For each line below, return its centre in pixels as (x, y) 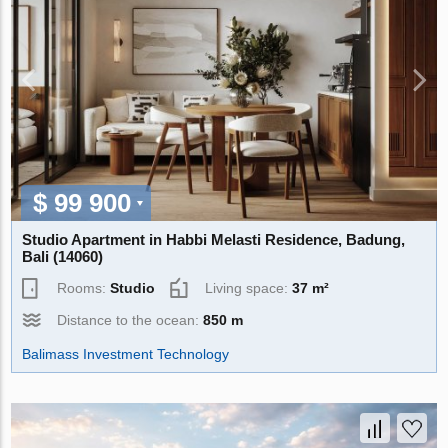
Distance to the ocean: (130, 319)
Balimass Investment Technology (126, 353)
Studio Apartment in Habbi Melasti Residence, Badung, (214, 239)
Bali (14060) (63, 256)
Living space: (249, 287)
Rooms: (84, 287)
